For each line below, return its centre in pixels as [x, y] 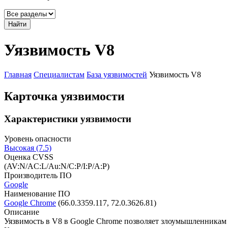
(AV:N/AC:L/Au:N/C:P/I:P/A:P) [57, 166]
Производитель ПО [38, 175]
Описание [22, 212]
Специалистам [59, 75]
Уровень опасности [38, 138]
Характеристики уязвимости [68, 119]
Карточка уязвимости [64, 96]
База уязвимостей [117, 75]
